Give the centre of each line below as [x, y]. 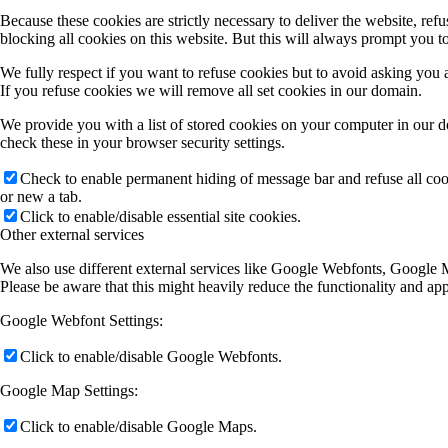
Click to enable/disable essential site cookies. [160, 217]
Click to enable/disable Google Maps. [138, 427]
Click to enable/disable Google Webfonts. [151, 357]
